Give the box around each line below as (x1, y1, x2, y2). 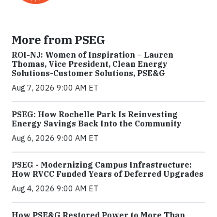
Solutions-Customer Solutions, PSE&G (12, 68, 165, 78)
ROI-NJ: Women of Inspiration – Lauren (12, 50, 173, 60)
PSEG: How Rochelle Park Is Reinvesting (12, 109, 178, 120)
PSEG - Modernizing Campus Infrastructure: (12, 160, 192, 170)
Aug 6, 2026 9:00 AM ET (12, 133, 98, 143)
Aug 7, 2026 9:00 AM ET (12, 83, 98, 93)
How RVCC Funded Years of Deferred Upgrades (12, 169, 203, 179)
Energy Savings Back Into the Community (12, 119, 182, 129)
